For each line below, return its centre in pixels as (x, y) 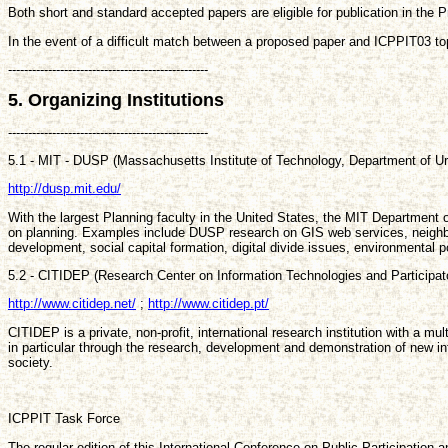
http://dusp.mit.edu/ (64, 189)
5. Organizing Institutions (116, 100)
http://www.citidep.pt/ (208, 304)
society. (30, 362)
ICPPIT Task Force (64, 419)
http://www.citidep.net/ (72, 304)
